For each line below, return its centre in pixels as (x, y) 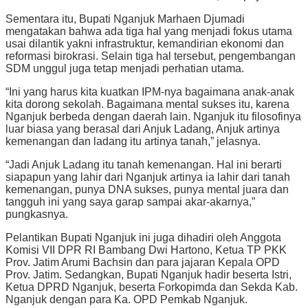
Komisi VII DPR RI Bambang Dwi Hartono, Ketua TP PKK (146, 250)
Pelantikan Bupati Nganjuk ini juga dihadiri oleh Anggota (143, 238)
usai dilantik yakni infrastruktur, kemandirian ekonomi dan (145, 44)
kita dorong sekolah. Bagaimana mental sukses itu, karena (147, 104)
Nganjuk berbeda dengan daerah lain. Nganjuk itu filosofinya (153, 117)
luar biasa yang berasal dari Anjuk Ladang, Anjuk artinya (143, 129)
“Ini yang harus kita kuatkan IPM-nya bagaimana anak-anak (150, 92)
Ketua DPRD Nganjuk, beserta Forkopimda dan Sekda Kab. (152, 287)
